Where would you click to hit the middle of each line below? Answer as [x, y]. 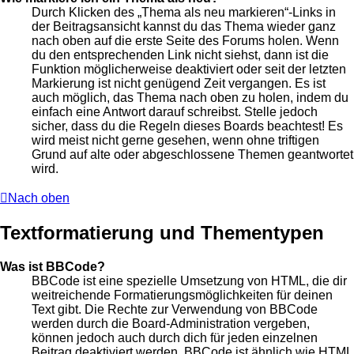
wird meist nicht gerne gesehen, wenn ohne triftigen [175, 141]
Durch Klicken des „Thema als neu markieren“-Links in [184, 13]
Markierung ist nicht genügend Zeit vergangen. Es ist [179, 84]
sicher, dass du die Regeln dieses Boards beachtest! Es [187, 126]
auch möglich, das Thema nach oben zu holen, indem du [190, 98]
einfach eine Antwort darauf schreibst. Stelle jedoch [175, 112]
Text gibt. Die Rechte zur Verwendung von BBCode [175, 310]
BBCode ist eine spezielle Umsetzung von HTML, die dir [189, 281]
